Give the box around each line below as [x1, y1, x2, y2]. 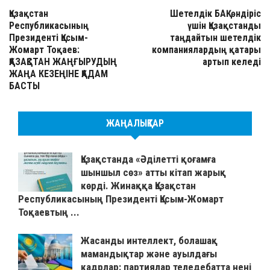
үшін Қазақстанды [187, 20, 261, 32]
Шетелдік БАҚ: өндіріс [170, 8, 261, 20]
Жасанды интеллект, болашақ [81, 234, 218, 247]
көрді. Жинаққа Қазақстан [81, 180, 196, 192]
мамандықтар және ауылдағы [81, 248, 217, 260]
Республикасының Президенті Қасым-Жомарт [18, 193, 224, 206]
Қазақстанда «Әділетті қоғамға [81, 153, 216, 166]
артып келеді [202, 56, 261, 68]
